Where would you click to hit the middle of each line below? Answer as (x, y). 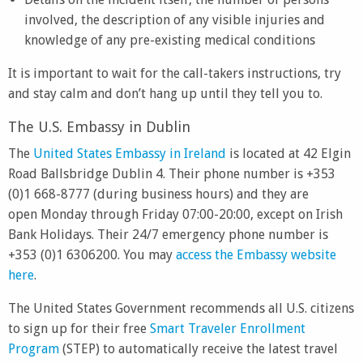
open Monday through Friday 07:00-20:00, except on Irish (175, 214)
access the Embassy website (256, 255)
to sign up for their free (79, 329)
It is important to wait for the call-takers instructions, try (175, 73)
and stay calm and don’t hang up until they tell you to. (165, 94)
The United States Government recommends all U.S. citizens (181, 308)
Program (34, 349)
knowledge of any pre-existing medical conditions (170, 40)
